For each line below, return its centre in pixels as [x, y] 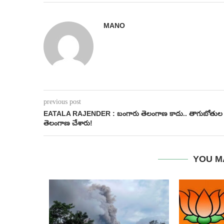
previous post [62, 102]
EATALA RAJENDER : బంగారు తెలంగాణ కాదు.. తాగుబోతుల [133, 114]
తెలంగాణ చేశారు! [68, 123]
